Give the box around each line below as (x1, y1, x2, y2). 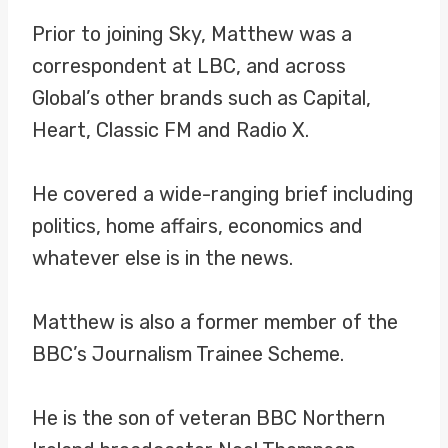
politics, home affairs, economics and (32, 214, 363, 238)
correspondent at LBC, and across (32, 54, 346, 78)
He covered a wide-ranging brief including (32, 182, 414, 206)
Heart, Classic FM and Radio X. (32, 118, 309, 142)
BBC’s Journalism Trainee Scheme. (32, 342, 344, 366)
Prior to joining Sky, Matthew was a (32, 22, 352, 46)
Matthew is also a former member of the (32, 310, 398, 334)
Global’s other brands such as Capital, (32, 86, 371, 110)
